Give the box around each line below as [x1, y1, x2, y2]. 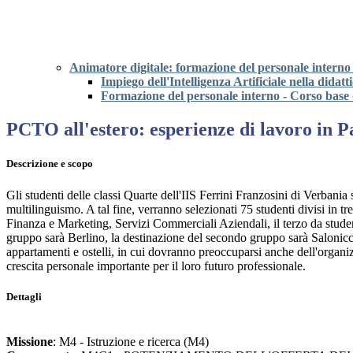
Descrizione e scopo [6, 158, 93, 170]
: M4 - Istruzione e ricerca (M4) [53, 334, 209, 348]
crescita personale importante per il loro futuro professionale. [6, 258, 306, 273]
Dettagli [6, 290, 42, 303]
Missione [6, 334, 53, 348]
